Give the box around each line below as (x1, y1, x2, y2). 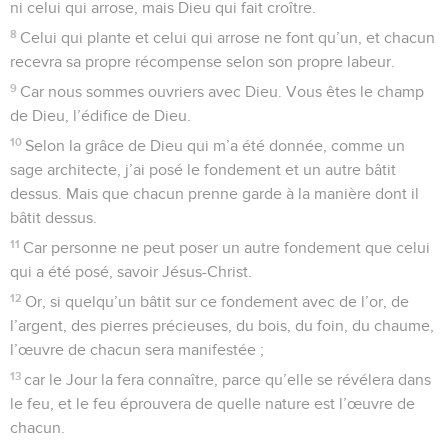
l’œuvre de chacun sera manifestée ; (10, 341, 264, 358)
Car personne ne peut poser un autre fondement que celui (23, 239, 431, 256)
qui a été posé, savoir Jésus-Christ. (10, 263, 252, 280)
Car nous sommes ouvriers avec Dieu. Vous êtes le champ (20, 83, 425, 100)
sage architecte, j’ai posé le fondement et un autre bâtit (10, 161, 396, 178)
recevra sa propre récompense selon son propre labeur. (10, 53, 395, 70)
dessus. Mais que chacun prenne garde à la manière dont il (10, 185, 419, 202)
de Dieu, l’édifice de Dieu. (10, 107, 191, 124)
